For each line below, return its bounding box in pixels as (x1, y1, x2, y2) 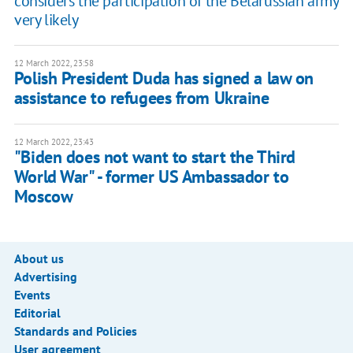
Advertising (13, 268, 77, 284)
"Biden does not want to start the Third (13, 145, 295, 168)
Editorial (13, 304, 61, 321)
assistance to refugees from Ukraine (13, 86, 269, 109)
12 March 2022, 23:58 (13, 57, 94, 69)
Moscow (13, 184, 73, 207)
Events (13, 286, 50, 303)
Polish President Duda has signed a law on (13, 66, 314, 89)
